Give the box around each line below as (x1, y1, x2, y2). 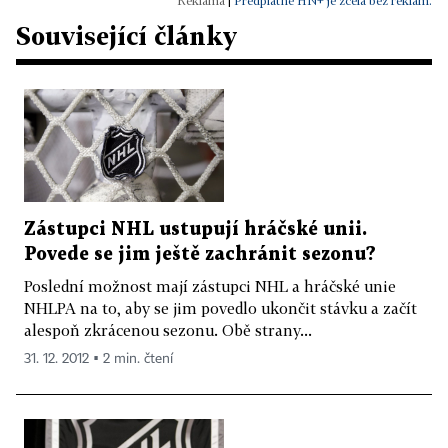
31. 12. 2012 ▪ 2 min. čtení (24, 351, 173, 366)
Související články (16, 21, 237, 51)
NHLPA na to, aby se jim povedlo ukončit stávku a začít (24, 298, 417, 317)
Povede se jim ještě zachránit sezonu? (24, 245, 376, 263)
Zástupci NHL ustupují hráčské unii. (24, 220, 367, 238)
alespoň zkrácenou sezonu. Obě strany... (24, 320, 312, 339)
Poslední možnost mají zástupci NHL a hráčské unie (24, 276, 396, 295)
